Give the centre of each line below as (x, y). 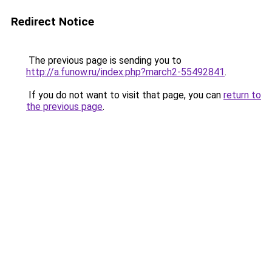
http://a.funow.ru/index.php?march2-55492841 (125, 72)
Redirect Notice (53, 22)
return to (242, 95)
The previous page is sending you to (104, 60)
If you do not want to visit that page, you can (125, 95)
